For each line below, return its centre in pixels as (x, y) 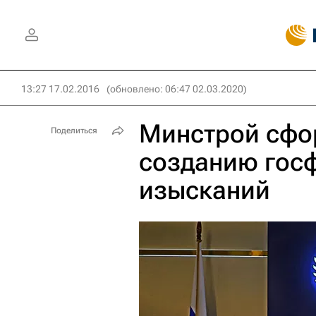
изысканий (205, 190)
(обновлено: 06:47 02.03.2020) (177, 89)
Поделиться (74, 130)
